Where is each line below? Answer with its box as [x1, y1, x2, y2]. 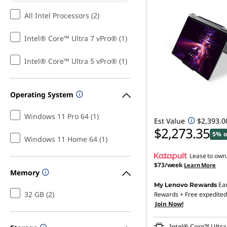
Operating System [10, 89, 73, 99]
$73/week [154, 161, 183, 169]
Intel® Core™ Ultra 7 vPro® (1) [24, 33, 127, 43]
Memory [10, 167, 40, 177]
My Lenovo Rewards [154, 181, 217, 188]
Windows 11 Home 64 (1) [24, 134, 107, 144]
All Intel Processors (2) [24, 11, 99, 20]
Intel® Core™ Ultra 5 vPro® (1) [24, 56, 127, 66]
